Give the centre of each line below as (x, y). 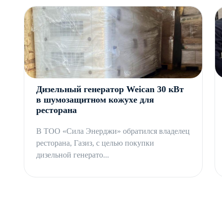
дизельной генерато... (73, 155)
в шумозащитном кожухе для (95, 100)
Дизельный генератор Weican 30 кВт (110, 89)
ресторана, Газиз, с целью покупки (95, 143)
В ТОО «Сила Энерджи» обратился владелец (113, 131)
